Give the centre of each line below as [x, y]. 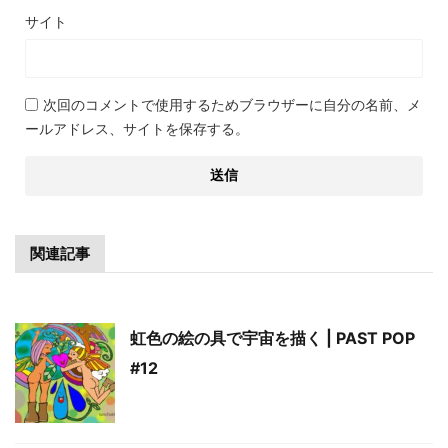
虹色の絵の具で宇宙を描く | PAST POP [272, 338]
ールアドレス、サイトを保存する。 [137, 128]
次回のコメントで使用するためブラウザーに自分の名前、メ [232, 104]
